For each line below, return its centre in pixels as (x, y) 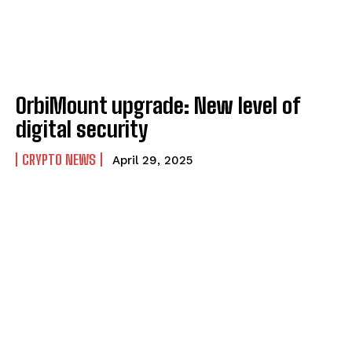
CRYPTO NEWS (59, 160)
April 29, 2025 (152, 161)
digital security (82, 129)
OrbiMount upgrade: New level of (158, 106)
